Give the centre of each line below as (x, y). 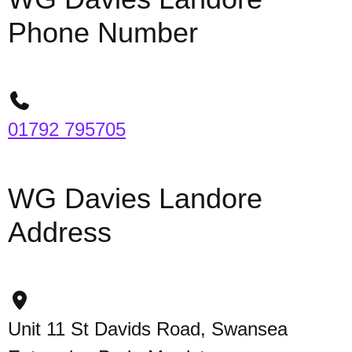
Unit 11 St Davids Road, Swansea (148, 329)
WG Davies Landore (135, 198)
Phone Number (103, 33)
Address (60, 232)
